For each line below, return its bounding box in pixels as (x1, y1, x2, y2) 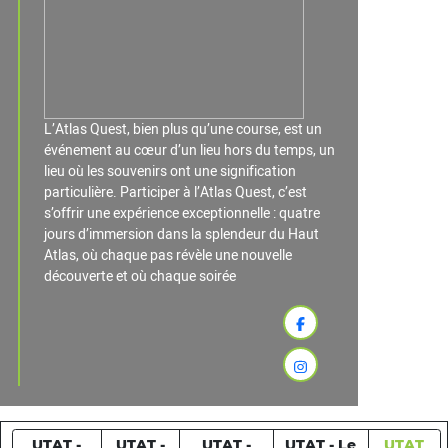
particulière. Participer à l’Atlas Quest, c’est (44, 181, 307, 203)
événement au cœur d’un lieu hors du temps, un (44, 139, 335, 161)
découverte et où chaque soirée (44, 265, 236, 287)
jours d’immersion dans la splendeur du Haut (44, 223, 319, 245)
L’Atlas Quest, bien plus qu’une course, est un (44, 118, 322, 140)
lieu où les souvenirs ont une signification (44, 160, 296, 182)
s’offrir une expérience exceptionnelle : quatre (44, 202, 320, 224)
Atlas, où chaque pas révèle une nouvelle (44, 244, 292, 266)
